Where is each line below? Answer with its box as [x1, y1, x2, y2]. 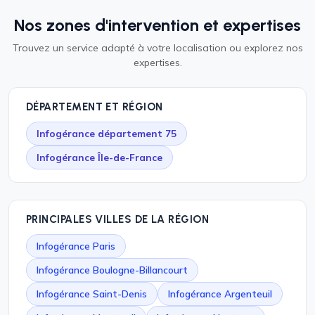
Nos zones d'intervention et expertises [14, 15, 301, 35]
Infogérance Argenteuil [168, 288, 272, 300]
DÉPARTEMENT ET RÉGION [26, 101, 163, 113]
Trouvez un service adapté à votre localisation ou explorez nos [12, 41, 303, 54]
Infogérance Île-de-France [37, 151, 162, 163]
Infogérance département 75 [37, 127, 176, 139]
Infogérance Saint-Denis [37, 288, 147, 300]
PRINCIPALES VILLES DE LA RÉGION [26, 213, 210, 226]
